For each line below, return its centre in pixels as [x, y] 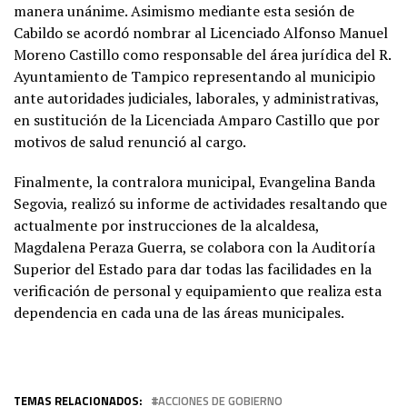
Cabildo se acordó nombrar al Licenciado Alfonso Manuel [201, 32]
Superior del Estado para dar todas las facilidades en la [193, 268]
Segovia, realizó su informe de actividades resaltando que [200, 203]
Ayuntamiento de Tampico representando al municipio [194, 76]
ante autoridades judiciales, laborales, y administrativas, [196, 98]
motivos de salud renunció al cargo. [130, 141]
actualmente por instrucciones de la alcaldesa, [166, 225]
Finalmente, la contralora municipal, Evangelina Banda [194, 181]
